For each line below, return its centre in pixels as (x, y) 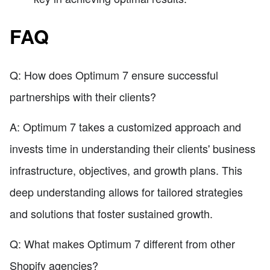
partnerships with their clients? (83, 96)
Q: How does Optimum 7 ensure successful (114, 74)
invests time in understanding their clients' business (133, 148)
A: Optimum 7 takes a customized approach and (125, 126)
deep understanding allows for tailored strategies (126, 191)
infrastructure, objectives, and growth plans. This (126, 170)
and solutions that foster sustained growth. (111, 213)
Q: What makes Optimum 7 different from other (122, 243)
